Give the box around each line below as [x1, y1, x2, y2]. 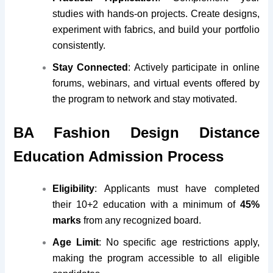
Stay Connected [52, 62, 129, 73]
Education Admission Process [13, 147, 224, 165]
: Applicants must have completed [94, 183, 260, 194]
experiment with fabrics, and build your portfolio [52, 24, 260, 35]
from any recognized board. [81, 215, 202, 226]
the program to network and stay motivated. [52, 93, 238, 104]
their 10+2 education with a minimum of [52, 199, 240, 210]
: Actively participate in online [128, 62, 260, 73]
